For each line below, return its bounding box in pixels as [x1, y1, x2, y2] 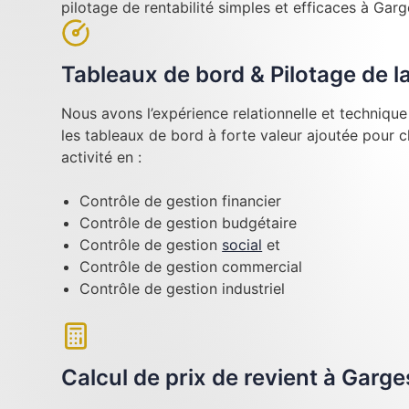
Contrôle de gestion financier [79, 192, 282, 210]
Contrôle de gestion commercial [79, 257, 303, 276]
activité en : [61, 148, 142, 166]
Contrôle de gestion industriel [79, 279, 286, 298]
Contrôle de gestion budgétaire [79, 214, 298, 232]
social [222, 236, 263, 254]
